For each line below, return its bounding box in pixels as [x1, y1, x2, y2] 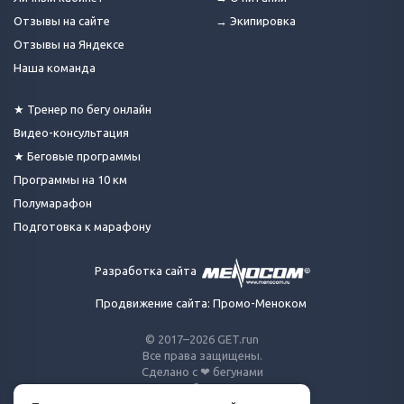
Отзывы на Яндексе [14, 38, 124, 51]
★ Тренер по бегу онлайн [14, 103, 151, 116]
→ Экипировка [216, 14, 296, 28]
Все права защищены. [142, 349, 262, 363]
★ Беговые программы [14, 150, 141, 163]
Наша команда [14, 61, 96, 75]
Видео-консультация [14, 126, 129, 140]
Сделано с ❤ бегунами [141, 365, 263, 379]
